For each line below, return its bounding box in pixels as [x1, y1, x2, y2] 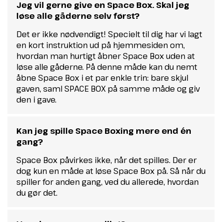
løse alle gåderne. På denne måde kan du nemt [16, 61, 197, 73]
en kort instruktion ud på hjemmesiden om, [16, 40, 185, 51]
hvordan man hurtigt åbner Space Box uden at [16, 51, 195, 62]
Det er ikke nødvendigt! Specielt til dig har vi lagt [16, 29, 202, 40]
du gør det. [16, 187, 57, 199]
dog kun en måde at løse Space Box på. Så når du [16, 166, 206, 177]
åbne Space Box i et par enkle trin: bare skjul [16, 72, 188, 84]
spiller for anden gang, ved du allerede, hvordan [16, 176, 199, 188]
